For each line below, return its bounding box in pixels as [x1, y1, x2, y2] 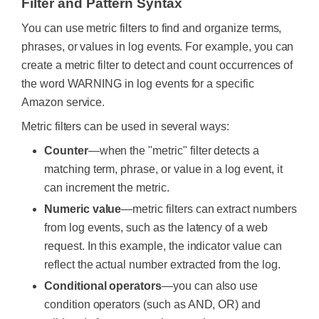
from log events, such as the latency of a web [44, 221, 268, 234]
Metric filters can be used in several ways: [21, 120, 229, 132]
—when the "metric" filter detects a [88, 145, 259, 157]
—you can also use [162, 280, 258, 292]
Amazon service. [21, 96, 105, 108]
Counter [44, 145, 88, 157]
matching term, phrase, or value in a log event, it [44, 163, 283, 175]
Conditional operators [44, 280, 162, 292]
